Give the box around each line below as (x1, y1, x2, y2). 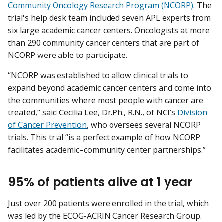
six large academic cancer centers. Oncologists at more (8, 25, 210, 36)
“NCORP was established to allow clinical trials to (8, 70, 188, 81)
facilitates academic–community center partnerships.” (8, 144, 206, 156)
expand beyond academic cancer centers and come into (8, 82, 211, 94)
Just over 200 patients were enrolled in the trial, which (8, 197, 209, 209)
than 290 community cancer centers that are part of (8, 37, 199, 49)
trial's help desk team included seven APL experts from (8, 12, 211, 24)
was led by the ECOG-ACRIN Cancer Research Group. (8, 210, 202, 221)
